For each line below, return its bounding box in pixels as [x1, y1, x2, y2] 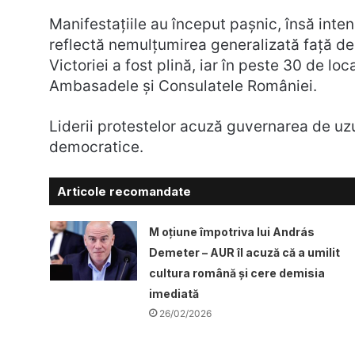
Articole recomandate [57, 183, 191, 199]
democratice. [49, 137, 143, 156]
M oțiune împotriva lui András [148, 224, 315, 239]
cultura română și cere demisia [148, 265, 325, 280]
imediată [148, 286, 199, 300]
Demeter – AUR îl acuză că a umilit [148, 245, 340, 259]
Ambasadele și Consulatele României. [49, 76, 317, 95]
